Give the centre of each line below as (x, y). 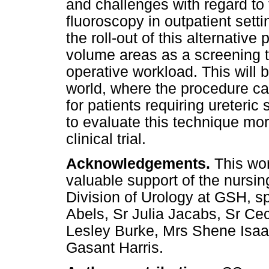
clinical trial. (106, 139)
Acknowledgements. (140, 163)
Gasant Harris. (115, 247)
